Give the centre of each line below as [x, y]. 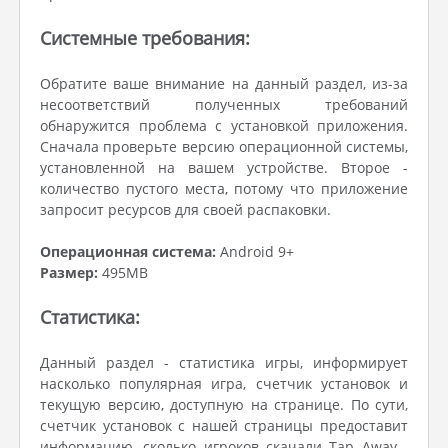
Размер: [69, 272]
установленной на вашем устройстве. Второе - [224, 167]
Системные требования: [145, 38]
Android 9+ [255, 251]
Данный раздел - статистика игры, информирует [224, 362]
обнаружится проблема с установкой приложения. [224, 125]
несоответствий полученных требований [224, 104]
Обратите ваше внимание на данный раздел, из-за [224, 83]
